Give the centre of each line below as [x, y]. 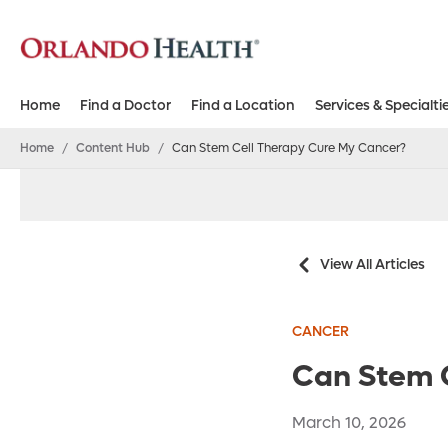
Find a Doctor [125, 106]
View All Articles [372, 265]
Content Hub [113, 148]
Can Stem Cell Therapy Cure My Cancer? [289, 148]
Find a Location [243, 106]
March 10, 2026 [349, 423]
